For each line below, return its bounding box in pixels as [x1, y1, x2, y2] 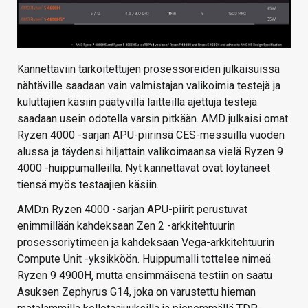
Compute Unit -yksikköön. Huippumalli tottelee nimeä [17, 252, 271, 266]
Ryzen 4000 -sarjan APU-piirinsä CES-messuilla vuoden [17, 129, 285, 142]
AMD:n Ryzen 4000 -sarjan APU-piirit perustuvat [17, 203, 247, 217]
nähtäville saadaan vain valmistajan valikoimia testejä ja [17, 79, 280, 93]
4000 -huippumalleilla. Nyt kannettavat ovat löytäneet [17, 162, 270, 175]
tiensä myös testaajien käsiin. [17, 178, 159, 192]
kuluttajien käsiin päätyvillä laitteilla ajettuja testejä [17, 96, 257, 109]
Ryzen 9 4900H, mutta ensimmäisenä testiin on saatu [17, 269, 272, 283]
